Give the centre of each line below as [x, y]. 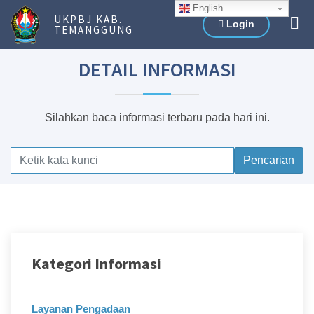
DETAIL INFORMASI [157, 69]
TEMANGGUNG [94, 30]
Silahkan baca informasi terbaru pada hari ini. [157, 117]
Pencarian [269, 160]
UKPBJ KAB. [88, 19]
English [207, 8]
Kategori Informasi [96, 264]
